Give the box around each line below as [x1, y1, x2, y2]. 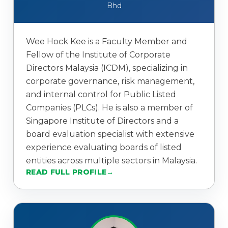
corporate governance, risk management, [26, 76, 194, 87]
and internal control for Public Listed [26, 90, 176, 100]
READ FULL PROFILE [26, 167, 107, 177]
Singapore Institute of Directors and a [26, 116, 179, 126]
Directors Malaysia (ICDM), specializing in [26, 63, 188, 73]
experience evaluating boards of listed [26, 142, 182, 153]
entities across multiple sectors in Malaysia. [26, 156, 197, 166]
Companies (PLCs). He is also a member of [26, 103, 193, 113]
